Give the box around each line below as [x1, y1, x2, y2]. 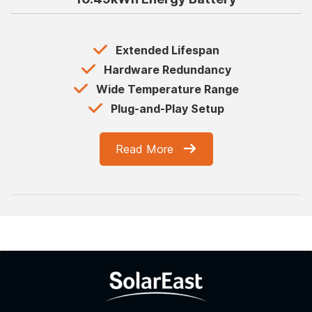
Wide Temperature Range [95, 82, 239, 97]
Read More [115, 141, 173, 156]
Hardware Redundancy [103, 63, 231, 77]
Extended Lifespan [115, 43, 219, 58]
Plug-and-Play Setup [110, 102, 224, 116]
